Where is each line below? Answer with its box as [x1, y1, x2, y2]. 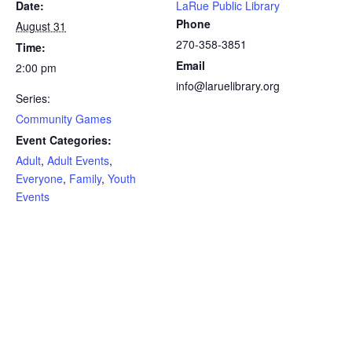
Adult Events [47, 152, 109, 168]
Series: [16, 90, 50, 106]
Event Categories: [16, 132, 112, 148]
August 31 [16, 18, 66, 34]
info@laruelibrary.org [176, 78, 280, 93]
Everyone [16, 170, 63, 186]
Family [69, 170, 101, 186]
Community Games [16, 111, 112, 126]
